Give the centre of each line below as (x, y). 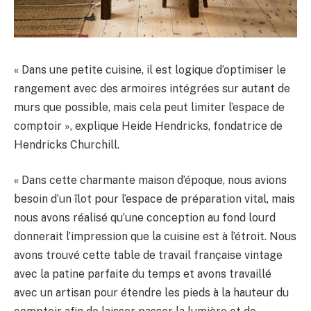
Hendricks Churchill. (67, 144)
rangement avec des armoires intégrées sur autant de (152, 88)
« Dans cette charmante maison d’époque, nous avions (150, 180)
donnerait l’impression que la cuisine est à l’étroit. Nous (155, 237)
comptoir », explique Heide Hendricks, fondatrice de (148, 126)
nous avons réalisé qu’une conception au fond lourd (145, 218)
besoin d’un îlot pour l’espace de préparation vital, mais (154, 199)
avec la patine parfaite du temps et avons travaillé (143, 274)
